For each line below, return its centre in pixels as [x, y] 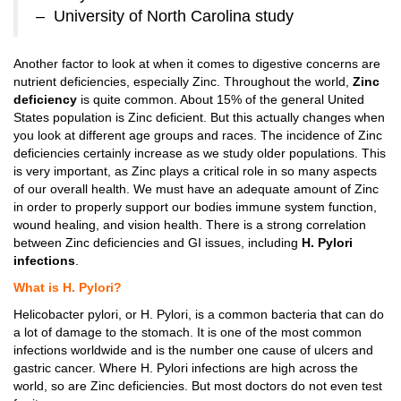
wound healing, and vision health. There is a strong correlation [190, 225]
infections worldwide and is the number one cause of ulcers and [193, 350]
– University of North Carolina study [165, 16]
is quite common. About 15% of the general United [221, 99]
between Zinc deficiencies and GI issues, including [158, 243]
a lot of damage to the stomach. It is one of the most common [188, 332]
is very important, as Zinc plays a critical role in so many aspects [195, 171]
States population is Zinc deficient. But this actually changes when [199, 117]
